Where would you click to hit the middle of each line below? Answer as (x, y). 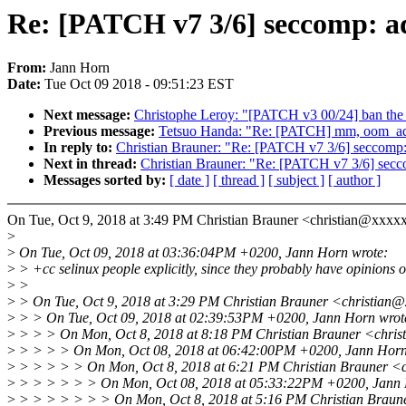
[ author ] (354, 180)
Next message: (89, 115)
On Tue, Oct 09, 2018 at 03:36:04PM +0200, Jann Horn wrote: (202, 253)
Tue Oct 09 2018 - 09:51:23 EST (139, 84)
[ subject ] (296, 180)
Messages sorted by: (106, 180)
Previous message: (101, 131)
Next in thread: (92, 164)
